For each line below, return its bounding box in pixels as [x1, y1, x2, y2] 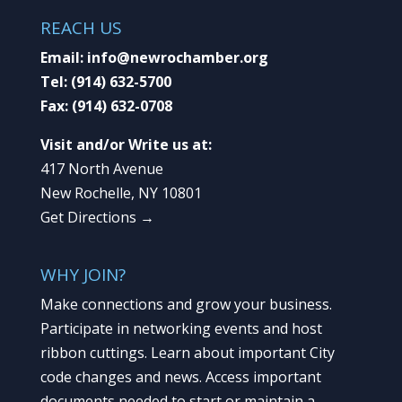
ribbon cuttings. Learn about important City [39, 342, 335, 363]
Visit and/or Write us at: [39, 134, 212, 154]
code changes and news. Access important [39, 366, 321, 387]
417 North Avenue [39, 158, 163, 179]
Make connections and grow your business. [39, 293, 332, 314]
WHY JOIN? [39, 262, 126, 286]
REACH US [39, 15, 122, 39]
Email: [39, 47, 83, 67]
